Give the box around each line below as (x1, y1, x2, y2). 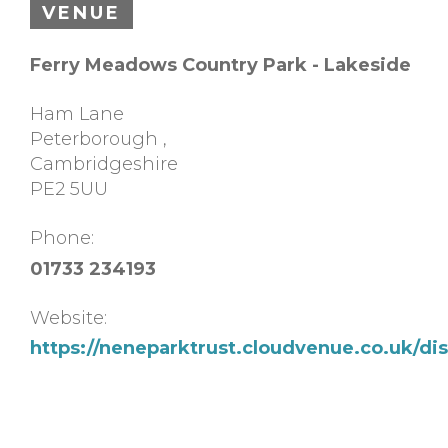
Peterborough (30, 128, 163, 151)
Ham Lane (30, 103, 124, 126)
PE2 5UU (30, 178, 108, 201)
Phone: (30, 227, 94, 250)
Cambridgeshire (30, 153, 178, 176)
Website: (30, 306, 107, 329)
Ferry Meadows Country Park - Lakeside (30, 54, 411, 77)
